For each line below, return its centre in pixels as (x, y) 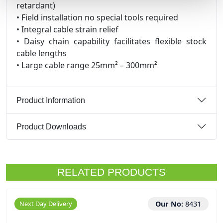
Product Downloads (51, 126)
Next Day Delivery (46, 204)
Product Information (51, 100)
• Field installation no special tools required (97, 17)
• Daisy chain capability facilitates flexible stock (111, 41)
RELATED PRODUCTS (111, 172)
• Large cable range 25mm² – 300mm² (87, 65)
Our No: (170, 204)
